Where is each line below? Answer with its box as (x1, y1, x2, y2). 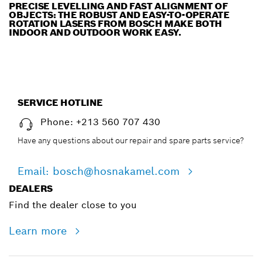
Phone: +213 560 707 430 (40, 116, 160, 129)
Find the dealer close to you (9, 199, 137, 212)
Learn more (9, 224, 70, 238)
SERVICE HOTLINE (18, 96, 103, 109)
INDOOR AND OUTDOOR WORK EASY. (9, 26, 181, 39)
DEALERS (9, 182, 53, 195)
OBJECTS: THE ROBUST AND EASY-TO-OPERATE (9, 9, 230, 22)
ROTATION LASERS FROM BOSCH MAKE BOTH (9, 18, 222, 30)
